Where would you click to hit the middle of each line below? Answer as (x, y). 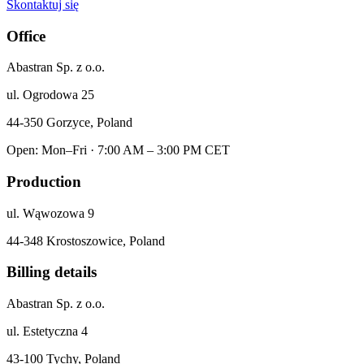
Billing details (52, 272)
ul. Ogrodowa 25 (50, 95)
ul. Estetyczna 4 (47, 331)
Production (44, 182)
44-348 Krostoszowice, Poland (86, 240)
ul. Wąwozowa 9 (50, 213)
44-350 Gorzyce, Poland (69, 123)
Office (26, 36)
